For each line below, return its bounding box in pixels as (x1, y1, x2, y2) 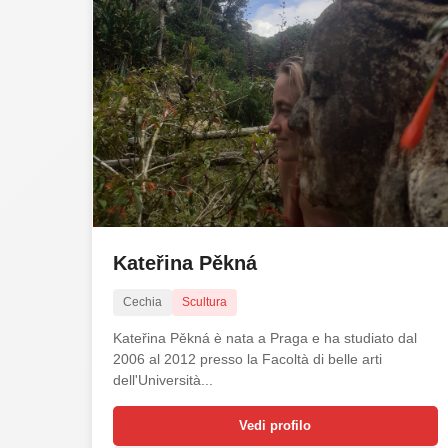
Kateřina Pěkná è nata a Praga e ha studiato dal (113, 329, 417, 346)
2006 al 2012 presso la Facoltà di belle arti (113, 350, 382, 367)
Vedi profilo (239, 417, 312, 433)
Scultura (182, 294, 227, 309)
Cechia (123, 294, 162, 309)
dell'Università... (113, 371, 213, 388)
